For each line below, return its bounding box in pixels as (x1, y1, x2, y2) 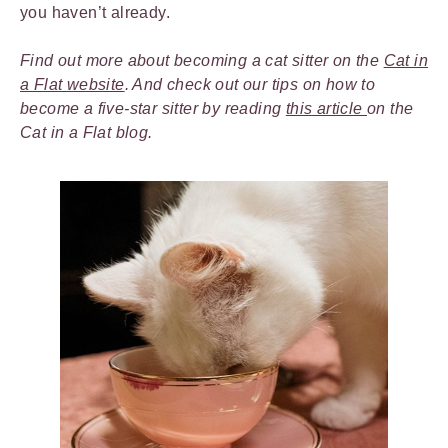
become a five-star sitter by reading (20, 100, 286, 118)
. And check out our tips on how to (124, 76, 376, 94)
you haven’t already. (20, 4, 170, 22)
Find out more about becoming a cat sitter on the (20, 52, 384, 70)
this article (285, 100, 368, 118)
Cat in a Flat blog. (20, 124, 157, 142)
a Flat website (20, 76, 125, 94)
